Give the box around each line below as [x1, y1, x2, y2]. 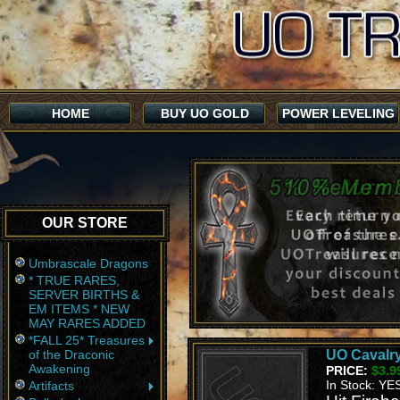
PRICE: [325, 363, 368, 378]
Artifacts [29, 379, 74, 393]
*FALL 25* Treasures [29, 333, 145, 347]
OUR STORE [42, 215, 128, 230]
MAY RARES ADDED [29, 316, 146, 330]
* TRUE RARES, [29, 273, 120, 287]
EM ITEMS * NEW [29, 302, 129, 316]
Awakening [29, 362, 90, 376]
